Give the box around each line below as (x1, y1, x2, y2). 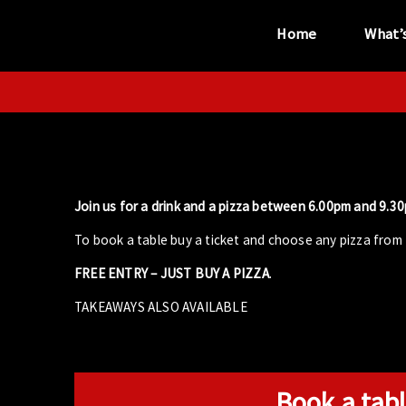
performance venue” (61, 130, 277, 160)
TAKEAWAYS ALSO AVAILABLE (74, 298, 247, 316)
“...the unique (98, 102, 240, 133)
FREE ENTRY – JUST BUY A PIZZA (74, 264, 269, 282)
